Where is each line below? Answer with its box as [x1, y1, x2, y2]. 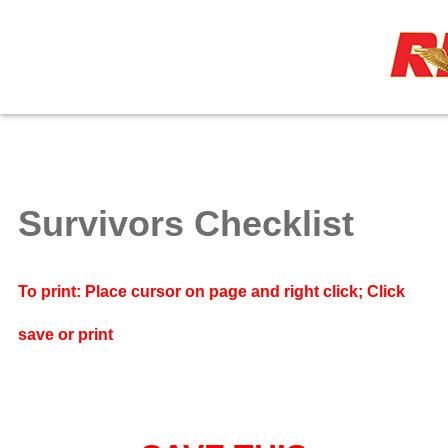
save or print [17, 325, 113, 343]
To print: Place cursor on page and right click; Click [17, 282, 405, 300]
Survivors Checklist [17, 203, 354, 245]
